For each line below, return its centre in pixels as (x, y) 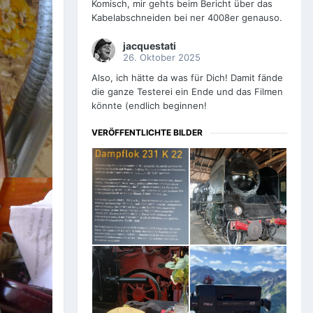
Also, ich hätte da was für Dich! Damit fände (187, 78)
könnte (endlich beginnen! (155, 106)
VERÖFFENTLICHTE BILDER (147, 133)
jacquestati (150, 46)
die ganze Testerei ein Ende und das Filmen (187, 92)
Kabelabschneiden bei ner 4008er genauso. (187, 18)
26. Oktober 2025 (162, 58)
